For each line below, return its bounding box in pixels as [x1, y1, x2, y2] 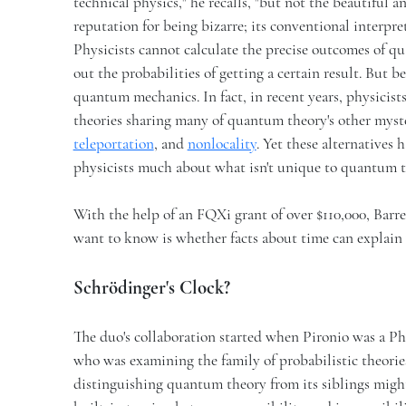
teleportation [72, 134, 154, 154]
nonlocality [187, 134, 256, 154]
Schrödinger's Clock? [72, 276, 230, 300]
